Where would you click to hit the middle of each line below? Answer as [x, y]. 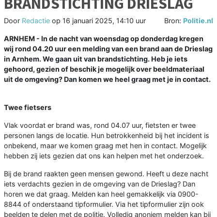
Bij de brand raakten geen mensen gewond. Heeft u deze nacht [106, 174]
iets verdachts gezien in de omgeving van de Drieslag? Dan [100, 184]
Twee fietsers [28, 108]
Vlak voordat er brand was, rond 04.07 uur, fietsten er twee [100, 125]
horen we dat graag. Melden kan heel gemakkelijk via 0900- [101, 194]
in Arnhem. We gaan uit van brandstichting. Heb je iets [96, 59]
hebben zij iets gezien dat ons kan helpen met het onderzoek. [104, 156]
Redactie [36, 21]
